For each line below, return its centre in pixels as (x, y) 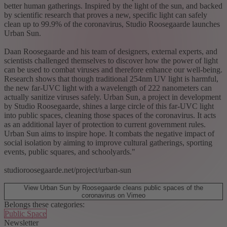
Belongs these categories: (44, 204)
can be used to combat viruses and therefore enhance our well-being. (113, 69)
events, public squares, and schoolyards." (70, 152)
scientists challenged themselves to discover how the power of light (111, 60)
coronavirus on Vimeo (113, 195)
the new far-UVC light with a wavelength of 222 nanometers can (108, 88)
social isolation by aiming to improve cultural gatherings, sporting (108, 142)
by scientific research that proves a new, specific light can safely (106, 15)
